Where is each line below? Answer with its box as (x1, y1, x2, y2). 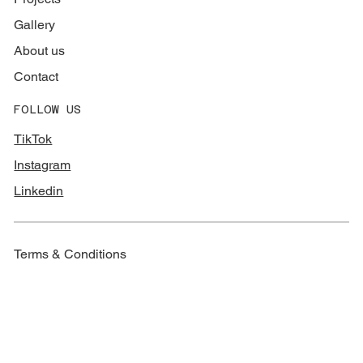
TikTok (14, 130, 53, 147)
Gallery (14, 17, 56, 33)
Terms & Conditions (13, 246, 126, 263)
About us (14, 43, 66, 59)
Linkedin (14, 182, 64, 199)
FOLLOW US (14, 102, 82, 116)
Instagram (14, 156, 71, 173)
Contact (14, 69, 59, 85)
